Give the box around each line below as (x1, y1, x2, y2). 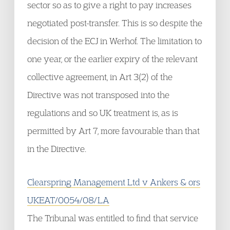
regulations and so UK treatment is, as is (27, 107, 178, 118)
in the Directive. (27, 143, 86, 154)
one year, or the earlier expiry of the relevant (27, 53, 198, 64)
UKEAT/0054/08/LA (27, 195, 109, 205)
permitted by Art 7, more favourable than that (27, 125, 200, 136)
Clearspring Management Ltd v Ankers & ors (27, 177, 200, 187)
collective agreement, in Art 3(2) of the (27, 71, 172, 82)
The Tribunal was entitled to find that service (27, 213, 198, 223)
